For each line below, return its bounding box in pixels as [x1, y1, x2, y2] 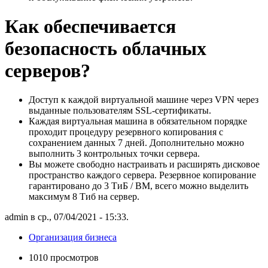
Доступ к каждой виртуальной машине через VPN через [29, 95, 258, 105]
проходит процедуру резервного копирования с [29, 127, 223, 138]
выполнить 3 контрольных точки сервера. [29, 148, 200, 159]
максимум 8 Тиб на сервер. [29, 191, 139, 202]
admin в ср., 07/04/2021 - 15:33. [5, 212, 129, 223]
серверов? [5, 59, 90, 81]
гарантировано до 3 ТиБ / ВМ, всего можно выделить [29, 181, 248, 191]
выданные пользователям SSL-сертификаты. [29, 105, 211, 116]
